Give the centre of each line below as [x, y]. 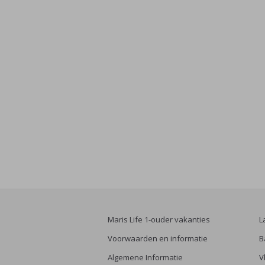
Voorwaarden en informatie [158, 238]
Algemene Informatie [145, 257]
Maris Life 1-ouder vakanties [159, 219]
